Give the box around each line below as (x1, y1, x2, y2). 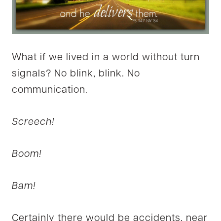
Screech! (12, 117, 54, 127)
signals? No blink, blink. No (12, 69, 140, 79)
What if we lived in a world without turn (12, 52, 200, 63)
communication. (12, 85, 88, 95)
